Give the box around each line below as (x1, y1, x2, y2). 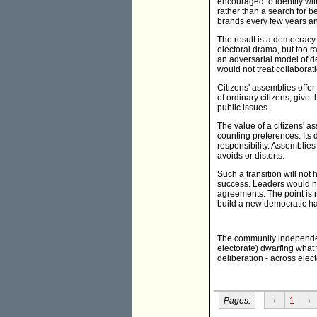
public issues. (217, 103, 270, 113)
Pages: (223, 295, 250, 306)
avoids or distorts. (217, 151, 284, 161)
